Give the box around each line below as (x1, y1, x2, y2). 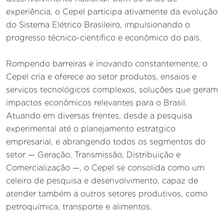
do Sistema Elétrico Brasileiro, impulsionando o (6, 19, 190, 29)
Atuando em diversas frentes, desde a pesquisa (6, 110, 192, 120)
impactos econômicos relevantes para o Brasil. (6, 97, 187, 107)
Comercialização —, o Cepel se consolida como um (6, 162, 204, 172)
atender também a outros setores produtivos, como (6, 188, 207, 198)
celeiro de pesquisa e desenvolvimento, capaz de (6, 175, 198, 185)
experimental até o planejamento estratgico (6, 123, 175, 133)
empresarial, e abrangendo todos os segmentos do (6, 136, 205, 146)
